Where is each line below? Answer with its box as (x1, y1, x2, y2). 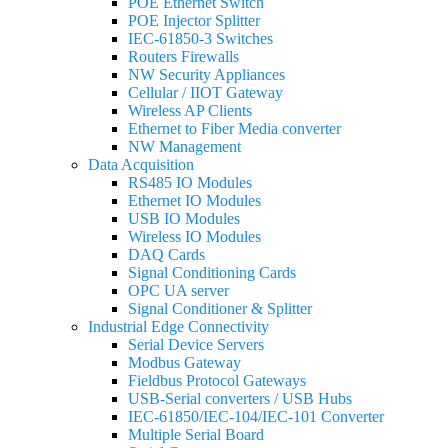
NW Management (128, 138, 241, 155)
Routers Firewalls (128, 48, 239, 65)
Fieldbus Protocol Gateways (128, 372, 306, 389)
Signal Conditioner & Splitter (128, 300, 312, 317)
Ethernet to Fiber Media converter (128, 120, 341, 137)
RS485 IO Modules (128, 174, 252, 191)
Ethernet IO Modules (128, 192, 261, 209)
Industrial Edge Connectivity (88, 318, 269, 335)
